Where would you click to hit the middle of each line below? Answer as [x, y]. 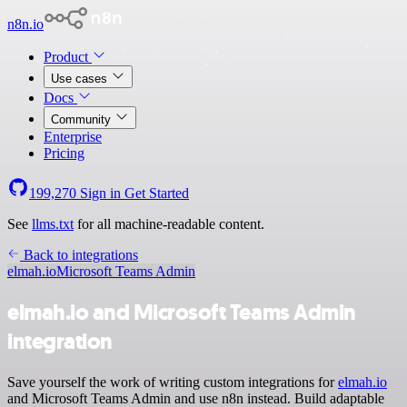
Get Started [157, 193]
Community [83, 119]
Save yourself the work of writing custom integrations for [173, 382]
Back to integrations [79, 255]
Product [68, 57]
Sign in [100, 193]
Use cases [81, 79]
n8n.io [25, 24]
